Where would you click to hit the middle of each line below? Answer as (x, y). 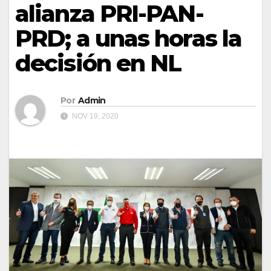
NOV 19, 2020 (94, 116)
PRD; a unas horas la (129, 38)
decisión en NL (98, 63)
